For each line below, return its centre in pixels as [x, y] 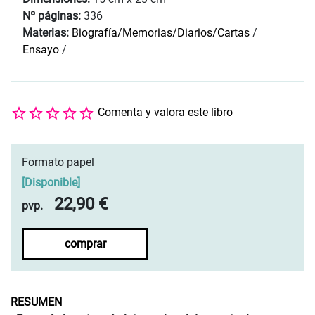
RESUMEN [36, 302]
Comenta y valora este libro [165, 112]
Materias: [46, 33]
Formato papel [58, 162]
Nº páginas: [53, 16]
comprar [85, 243]
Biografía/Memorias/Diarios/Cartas [161, 33]
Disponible [51, 182]
